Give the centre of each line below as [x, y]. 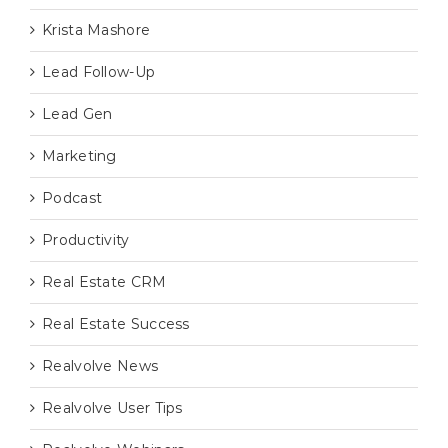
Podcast [72, 197]
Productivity [86, 239]
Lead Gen [77, 113]
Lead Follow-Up [99, 71]
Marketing [79, 155]
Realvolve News [100, 365]
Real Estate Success [116, 323]
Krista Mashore [96, 29]
